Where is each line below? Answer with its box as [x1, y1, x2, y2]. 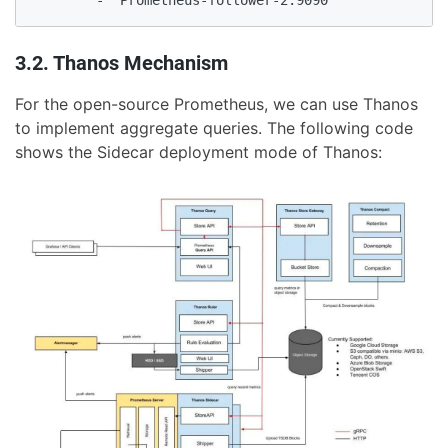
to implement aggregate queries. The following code [15, 118, 413, 139]
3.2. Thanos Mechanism [15, 51, 228, 76]
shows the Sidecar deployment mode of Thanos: [15, 142, 382, 163]
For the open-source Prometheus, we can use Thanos [15, 94, 418, 115]
